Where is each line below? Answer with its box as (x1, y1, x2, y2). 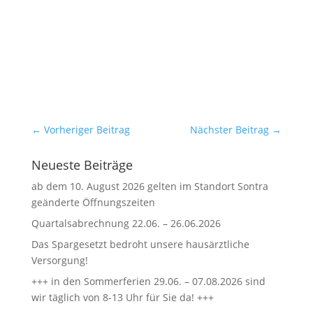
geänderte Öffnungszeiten (31, 196, 155, 209)
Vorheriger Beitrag (43, 123, 130, 136)
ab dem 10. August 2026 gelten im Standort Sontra (31, 180, 268, 193)
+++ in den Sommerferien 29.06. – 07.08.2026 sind (31, 275, 265, 288)
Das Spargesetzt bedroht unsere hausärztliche (31, 238, 249, 251)
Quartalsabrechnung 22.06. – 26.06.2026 (31, 217, 221, 230)
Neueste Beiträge (31, 156, 133, 173)
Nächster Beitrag (190, 123, 270, 136)
